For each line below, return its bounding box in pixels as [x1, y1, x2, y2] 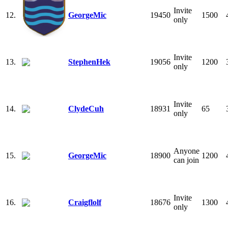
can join [174, 155, 199, 164]
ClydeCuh [68, 104, 104, 113]
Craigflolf [68, 197, 101, 207]
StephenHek [68, 57, 110, 66]
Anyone [174, 146, 199, 155]
